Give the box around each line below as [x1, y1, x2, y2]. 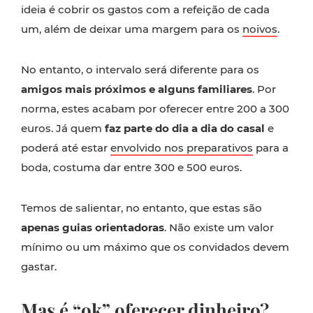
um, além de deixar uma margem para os [21, 22, 242, 36]
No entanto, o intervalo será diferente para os [21, 63, 259, 76]
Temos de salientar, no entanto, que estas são [21, 201, 262, 214]
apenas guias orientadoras [21, 221, 164, 234]
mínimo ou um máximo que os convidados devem [21, 240, 289, 254]
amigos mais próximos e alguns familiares [21, 82, 252, 96]
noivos [242, 22, 277, 36]
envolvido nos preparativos [110, 141, 253, 154]
